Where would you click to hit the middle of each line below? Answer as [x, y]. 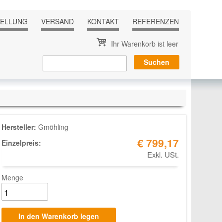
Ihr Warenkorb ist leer [145, 43]
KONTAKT [103, 21]
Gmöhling [53, 127]
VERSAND [57, 21]
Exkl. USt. [163, 154]
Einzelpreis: [22, 142]
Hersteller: [20, 127]
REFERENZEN [156, 21]
